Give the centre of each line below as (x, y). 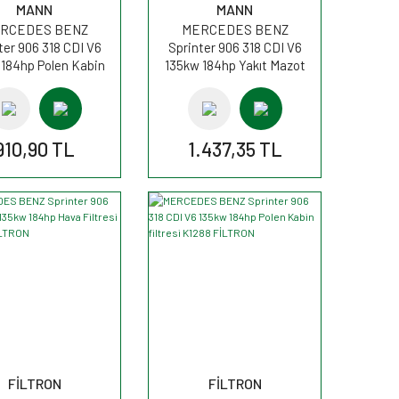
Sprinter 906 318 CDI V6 (235, 47)
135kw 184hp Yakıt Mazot (235, 65)
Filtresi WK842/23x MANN (235, 82)
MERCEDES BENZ (235, 29)
